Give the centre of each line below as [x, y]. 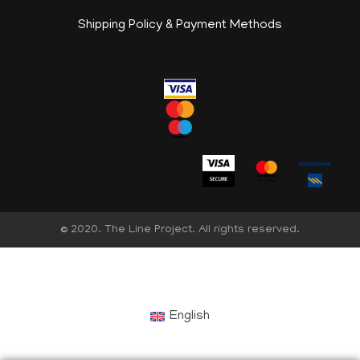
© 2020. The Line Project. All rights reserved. [180, 230]
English [190, 317]
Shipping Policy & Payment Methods [180, 26]
